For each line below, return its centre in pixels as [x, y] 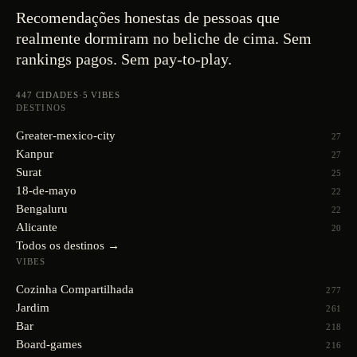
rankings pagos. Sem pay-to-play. [124, 59]
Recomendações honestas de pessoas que [148, 18]
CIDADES [57, 95]
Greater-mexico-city [66, 135]
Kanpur [35, 154]
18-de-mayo [46, 190]
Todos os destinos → [68, 245]
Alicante [37, 227]
